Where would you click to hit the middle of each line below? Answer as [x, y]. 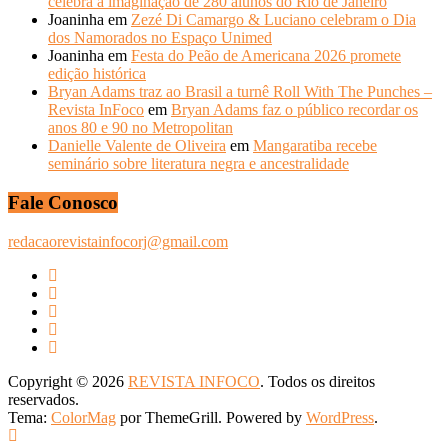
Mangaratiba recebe [315, 146]
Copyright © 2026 [68, 381]
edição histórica [97, 74]
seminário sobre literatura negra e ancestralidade [198, 164]
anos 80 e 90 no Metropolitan [140, 128]
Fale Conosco [63, 203]
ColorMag [83, 417]
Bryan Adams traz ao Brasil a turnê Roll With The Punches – [240, 92]
